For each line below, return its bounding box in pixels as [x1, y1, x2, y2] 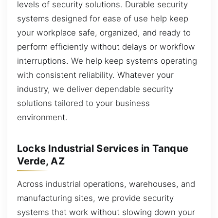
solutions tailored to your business [17, 98, 150, 109]
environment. [17, 112, 68, 123]
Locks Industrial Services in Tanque [17, 142, 189, 154]
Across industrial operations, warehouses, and [17, 179, 195, 189]
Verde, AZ [17, 155, 65, 167]
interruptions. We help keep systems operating [17, 56, 197, 66]
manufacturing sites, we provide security [17, 193, 174, 203]
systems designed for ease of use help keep [17, 14, 188, 24]
